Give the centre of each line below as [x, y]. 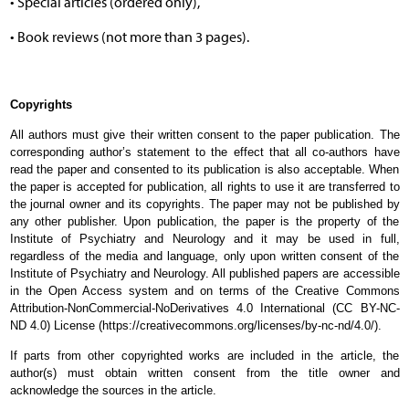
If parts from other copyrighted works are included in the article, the [204, 355]
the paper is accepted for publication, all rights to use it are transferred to [204, 186]
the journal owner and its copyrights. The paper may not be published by [204, 204]
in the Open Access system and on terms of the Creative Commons [204, 290]
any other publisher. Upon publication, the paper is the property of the [204, 221]
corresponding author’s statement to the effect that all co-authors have [204, 152]
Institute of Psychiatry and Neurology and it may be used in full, [204, 238]
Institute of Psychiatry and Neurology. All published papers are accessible [204, 273]
